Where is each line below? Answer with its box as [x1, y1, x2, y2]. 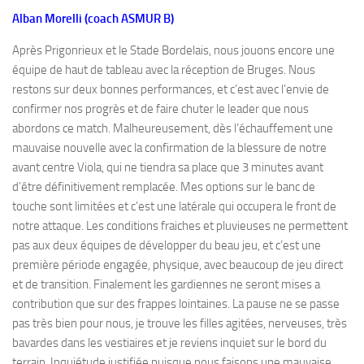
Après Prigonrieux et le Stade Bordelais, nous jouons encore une [12, 43, 335, 58]
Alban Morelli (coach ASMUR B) [12, 11, 174, 26]
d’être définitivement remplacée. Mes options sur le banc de [12, 180, 315, 194]
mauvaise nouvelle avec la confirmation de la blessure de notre [12, 141, 327, 155]
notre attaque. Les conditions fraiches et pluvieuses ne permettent [12, 219, 348, 233]
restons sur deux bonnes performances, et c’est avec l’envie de [12, 82, 329, 97]
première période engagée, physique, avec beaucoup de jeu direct [12, 258, 343, 272]
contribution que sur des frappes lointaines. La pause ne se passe [12, 297, 340, 311]
